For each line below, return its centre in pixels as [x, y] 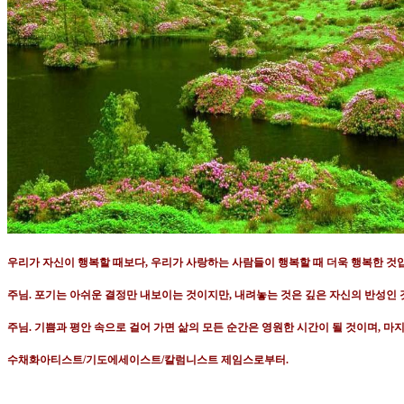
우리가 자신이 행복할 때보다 [76, 263]
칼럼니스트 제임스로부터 [225, 360]
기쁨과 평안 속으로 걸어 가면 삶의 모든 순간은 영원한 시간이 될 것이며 [206, 328]
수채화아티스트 [45, 360]
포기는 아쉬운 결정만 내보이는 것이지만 [132, 295]
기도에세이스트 [124, 360]
